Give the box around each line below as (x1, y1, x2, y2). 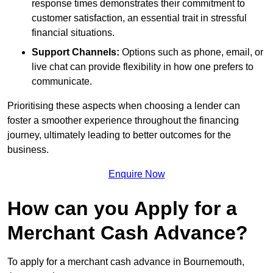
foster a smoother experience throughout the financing (7, 115, 239, 126)
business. (7, 144, 49, 155)
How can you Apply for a (7, 197, 237, 219)
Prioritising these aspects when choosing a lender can (7, 100, 240, 111)
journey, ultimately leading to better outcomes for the (7, 129, 231, 140)
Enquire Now (108, 168, 165, 179)
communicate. (32, 76, 92, 87)
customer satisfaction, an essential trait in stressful (32, 12, 247, 23)
